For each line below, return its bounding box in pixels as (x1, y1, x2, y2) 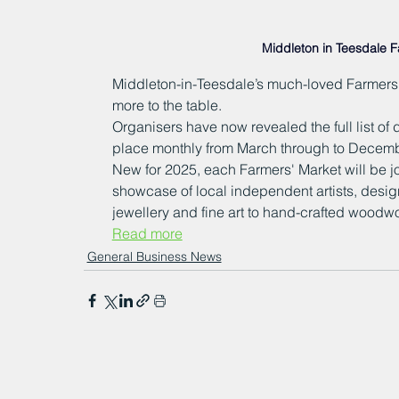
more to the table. (111, 96, 222, 115)
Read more (111, 224, 183, 243)
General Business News (86, 248, 222, 265)
